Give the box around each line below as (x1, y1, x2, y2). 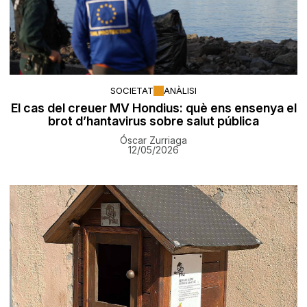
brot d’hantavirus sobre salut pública (48, 113, 259, 128)
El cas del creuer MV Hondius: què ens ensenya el (10, 100, 297, 115)
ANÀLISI (164, 85, 197, 97)
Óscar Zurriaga (120, 134, 187, 146)
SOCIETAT (110, 85, 153, 97)
